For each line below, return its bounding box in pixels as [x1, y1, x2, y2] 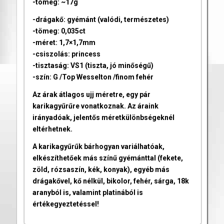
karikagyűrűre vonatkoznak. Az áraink [32, 102, 158, 110]
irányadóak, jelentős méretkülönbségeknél [32, 113, 174, 122]
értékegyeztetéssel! [32, 200, 99, 208]
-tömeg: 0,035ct [32, 27, 85, 35]
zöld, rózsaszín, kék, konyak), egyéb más [32, 165, 169, 174]
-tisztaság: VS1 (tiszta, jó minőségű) [32, 61, 153, 70]
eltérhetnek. [32, 125, 72, 133]
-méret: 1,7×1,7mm [32, 38, 95, 47]
